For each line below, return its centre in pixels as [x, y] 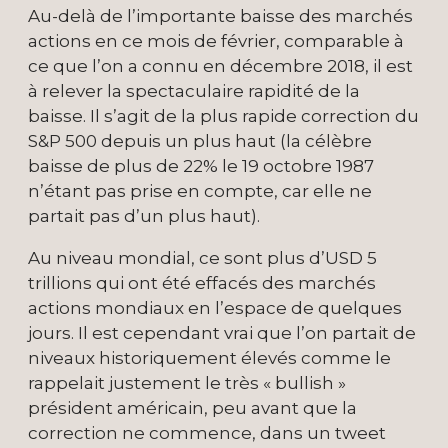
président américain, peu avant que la [192, 408]
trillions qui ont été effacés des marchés [202, 283]
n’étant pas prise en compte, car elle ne [200, 191]
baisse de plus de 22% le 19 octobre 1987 [201, 166]
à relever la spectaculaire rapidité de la [194, 91]
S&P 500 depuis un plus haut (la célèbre [200, 141]
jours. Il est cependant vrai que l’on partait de [222, 333]
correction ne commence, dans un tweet [207, 433]
